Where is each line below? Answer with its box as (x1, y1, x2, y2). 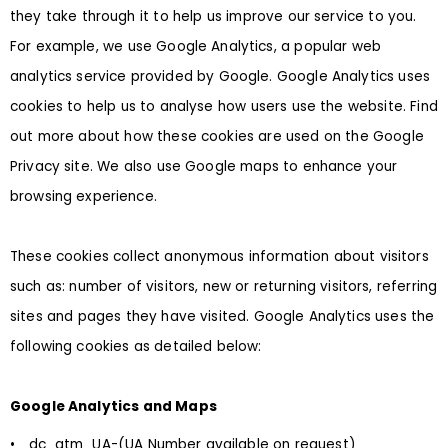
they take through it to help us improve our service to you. (10, 6, 417, 26)
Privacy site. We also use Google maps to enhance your (10, 156, 398, 176)
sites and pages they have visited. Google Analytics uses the (10, 306, 435, 326)
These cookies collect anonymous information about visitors (10, 246, 429, 266)
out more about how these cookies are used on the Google (10, 126, 424, 146)
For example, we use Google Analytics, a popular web (10, 36, 382, 56)
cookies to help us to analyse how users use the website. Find (10, 96, 438, 116)
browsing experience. (10, 186, 157, 206)
